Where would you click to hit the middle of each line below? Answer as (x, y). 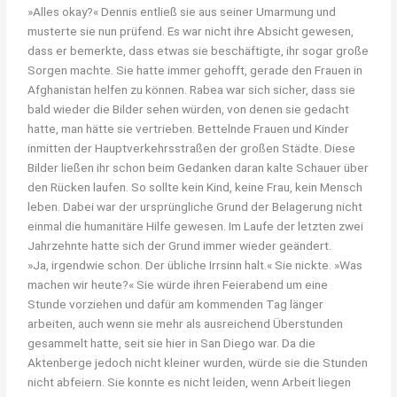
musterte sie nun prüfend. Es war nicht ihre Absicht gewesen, (191, 31)
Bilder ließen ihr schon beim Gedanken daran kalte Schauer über (198, 167)
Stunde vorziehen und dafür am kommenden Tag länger (176, 304)
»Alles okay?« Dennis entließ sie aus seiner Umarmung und (182, 11)
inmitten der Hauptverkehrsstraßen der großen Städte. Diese (192, 148)
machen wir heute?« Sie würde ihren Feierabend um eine (178, 284)
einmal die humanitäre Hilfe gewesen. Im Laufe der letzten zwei (196, 226)
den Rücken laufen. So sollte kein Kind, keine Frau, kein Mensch (195, 187)
